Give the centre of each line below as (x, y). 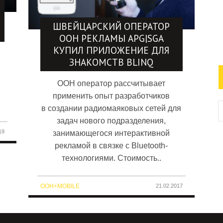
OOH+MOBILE (60, 186)
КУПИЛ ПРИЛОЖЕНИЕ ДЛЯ (111, 50)
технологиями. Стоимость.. (111, 158)
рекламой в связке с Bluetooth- (111, 145)
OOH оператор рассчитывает (111, 83)
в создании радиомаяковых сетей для (111, 108)
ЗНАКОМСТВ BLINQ (111, 62)
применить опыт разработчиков (111, 96)
